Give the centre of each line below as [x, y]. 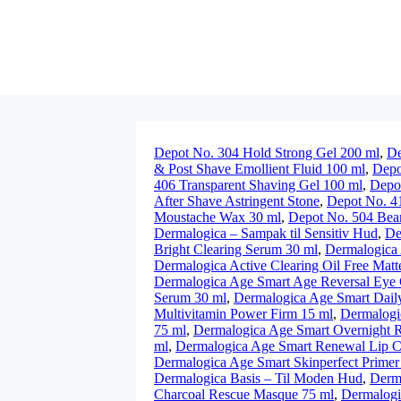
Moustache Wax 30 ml [218, 217]
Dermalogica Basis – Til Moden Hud [258, 378]
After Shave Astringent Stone [237, 201]
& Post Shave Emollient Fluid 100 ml [260, 169]
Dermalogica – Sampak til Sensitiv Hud [266, 233]
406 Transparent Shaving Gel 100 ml [258, 185]
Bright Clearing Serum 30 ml [236, 249]
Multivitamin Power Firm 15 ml [243, 314]
